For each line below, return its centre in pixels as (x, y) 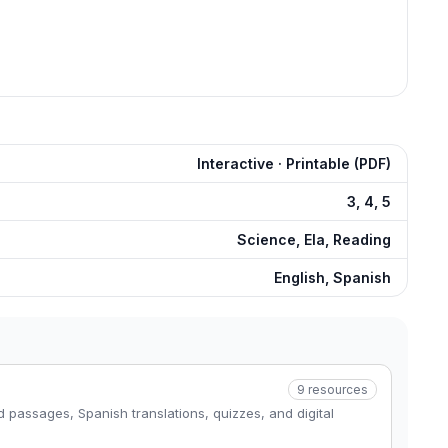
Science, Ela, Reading (314, 239)
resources (338, 389)
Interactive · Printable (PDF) (294, 163)
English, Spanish (332, 277)
